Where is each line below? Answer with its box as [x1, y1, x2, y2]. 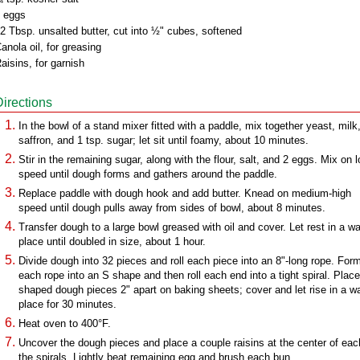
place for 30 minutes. [18, 298, 117, 310]
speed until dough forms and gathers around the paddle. [18, 168, 277, 180]
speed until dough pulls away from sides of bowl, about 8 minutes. [18, 202, 325, 214]
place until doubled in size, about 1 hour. [18, 235, 206, 247]
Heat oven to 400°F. [18, 317, 111, 329]
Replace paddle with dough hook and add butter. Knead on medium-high [18, 187, 351, 199]
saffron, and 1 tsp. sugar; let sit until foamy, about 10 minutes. [18, 134, 309, 146]
